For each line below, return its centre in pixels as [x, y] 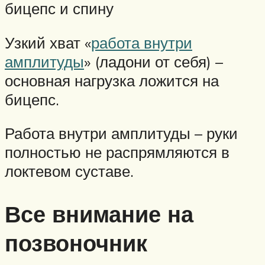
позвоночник [76, 243]
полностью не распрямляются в [117, 152]
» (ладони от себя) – [153, 61]
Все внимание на [99, 214]
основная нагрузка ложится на [112, 80]
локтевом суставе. [69, 171]
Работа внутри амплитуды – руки [121, 133]
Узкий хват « [48, 42]
